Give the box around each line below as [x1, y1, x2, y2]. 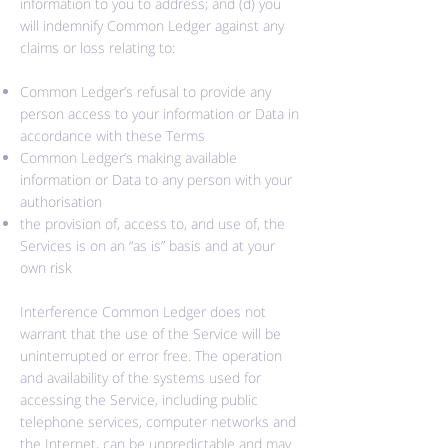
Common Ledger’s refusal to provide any [20, 82, 271, 101]
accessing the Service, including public [20, 390, 258, 409]
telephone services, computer [20, 412, 211, 431]
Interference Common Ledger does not [20, 302, 266, 321]
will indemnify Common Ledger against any [20, 16, 284, 35]
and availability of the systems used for [20, 368, 261, 387]
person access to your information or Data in [20, 104, 299, 123]
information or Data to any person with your [20, 170, 292, 189]
